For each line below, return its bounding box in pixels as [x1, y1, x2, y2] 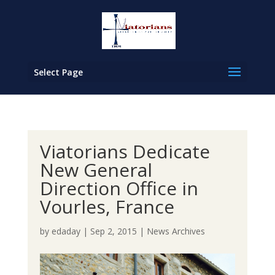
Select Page [33, 66, 83, 78]
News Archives [146, 225, 205, 237]
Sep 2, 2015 [90, 225, 137, 237]
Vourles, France [39, 194, 174, 219]
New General [39, 157, 152, 182]
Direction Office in [39, 176, 198, 201]
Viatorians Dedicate [39, 139, 210, 164]
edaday [51, 225, 80, 237]
